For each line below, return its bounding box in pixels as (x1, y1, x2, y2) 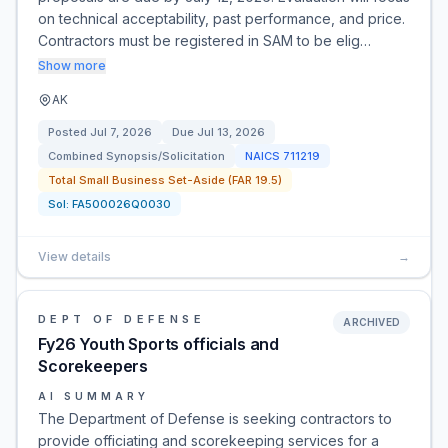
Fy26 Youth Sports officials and (38, 334, 280, 354)
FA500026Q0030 (72, 197, 171, 211)
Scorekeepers (38, 356, 149, 376)
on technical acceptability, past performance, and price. (38, 10, 405, 27)
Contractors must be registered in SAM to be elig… (38, 32, 371, 49)
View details (38, 249, 111, 264)
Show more (38, 58, 106, 73)
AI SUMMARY (38, 390, 149, 402)
